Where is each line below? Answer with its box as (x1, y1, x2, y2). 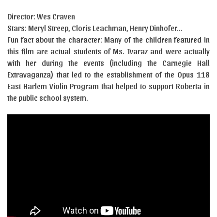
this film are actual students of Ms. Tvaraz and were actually (7, 46, 210, 56)
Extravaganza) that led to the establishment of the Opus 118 (7, 69, 210, 79)
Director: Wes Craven (7, 11, 75, 21)
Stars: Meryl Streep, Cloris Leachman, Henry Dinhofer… (7, 23, 182, 32)
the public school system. (7, 93, 88, 102)
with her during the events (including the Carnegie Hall (7, 58, 210, 67)
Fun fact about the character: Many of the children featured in (7, 34, 210, 44)
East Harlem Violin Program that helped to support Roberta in (7, 81, 210, 91)
